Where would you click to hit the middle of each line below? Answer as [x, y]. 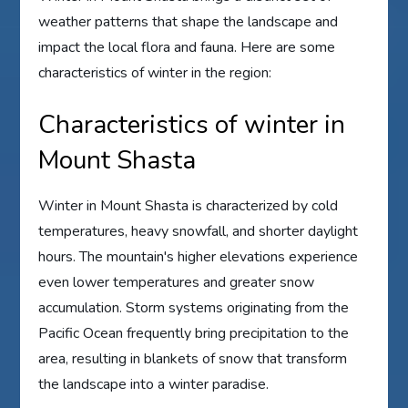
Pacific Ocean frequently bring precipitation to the [194, 334]
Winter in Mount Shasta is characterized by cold [189, 206]
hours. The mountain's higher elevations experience [199, 257]
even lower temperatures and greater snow [177, 283]
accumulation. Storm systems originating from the [194, 308]
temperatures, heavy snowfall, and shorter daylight [199, 232]
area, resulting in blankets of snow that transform [193, 359]
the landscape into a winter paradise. [154, 385]
